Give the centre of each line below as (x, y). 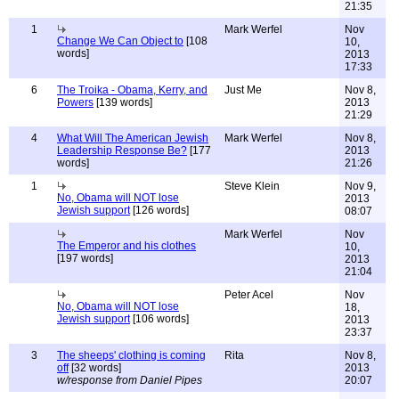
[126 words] (159, 210)
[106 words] (159, 319)
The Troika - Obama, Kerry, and (132, 90)
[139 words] (123, 102)
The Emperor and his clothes (126, 246)
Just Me (243, 90)
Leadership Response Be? (122, 151)
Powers (75, 102)
